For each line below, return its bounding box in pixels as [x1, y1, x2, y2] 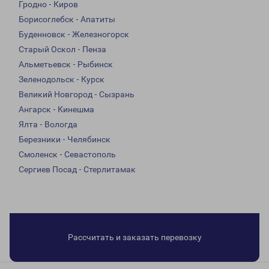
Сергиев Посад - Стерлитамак [19, 165, 136, 175]
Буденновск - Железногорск [19, 29, 129, 40]
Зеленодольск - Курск [19, 74, 104, 85]
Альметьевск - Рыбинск [19, 59, 113, 70]
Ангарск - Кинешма [19, 104, 94, 115]
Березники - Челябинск [19, 134, 110, 145]
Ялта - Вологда [19, 119, 77, 130]
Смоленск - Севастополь [19, 150, 116, 160]
